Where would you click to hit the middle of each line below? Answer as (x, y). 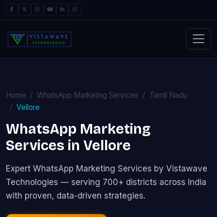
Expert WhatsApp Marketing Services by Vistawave (107, 169)
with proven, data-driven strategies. (76, 196)
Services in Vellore (68, 146)
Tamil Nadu (168, 95)
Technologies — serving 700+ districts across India (106, 182)
